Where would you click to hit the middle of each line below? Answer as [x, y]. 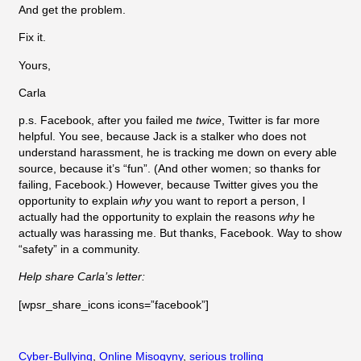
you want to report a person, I [228, 201]
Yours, [35, 65]
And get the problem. [72, 9]
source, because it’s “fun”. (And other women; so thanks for [170, 169]
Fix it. [32, 37]
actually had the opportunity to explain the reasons [149, 217]
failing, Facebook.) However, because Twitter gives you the [168, 185]
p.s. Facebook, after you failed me [107, 120]
